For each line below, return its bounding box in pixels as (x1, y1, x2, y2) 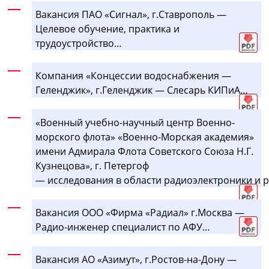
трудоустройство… (35, 36, 122, 50)
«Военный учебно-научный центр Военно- (35, 115, 235, 129)
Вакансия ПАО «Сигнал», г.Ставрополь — (35, 7, 227, 21)
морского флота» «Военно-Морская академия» (35, 130, 255, 144)
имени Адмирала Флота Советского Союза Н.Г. (35, 144, 254, 158)
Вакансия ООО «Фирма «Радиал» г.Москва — (35, 205, 245, 219)
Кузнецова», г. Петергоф (35, 159, 150, 172)
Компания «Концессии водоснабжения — (35, 68, 232, 82)
